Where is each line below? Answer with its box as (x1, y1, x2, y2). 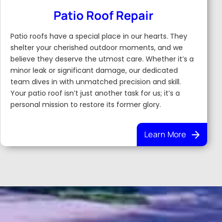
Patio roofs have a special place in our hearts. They (10, 31, 187, 41)
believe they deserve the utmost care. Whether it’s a (10, 54, 194, 64)
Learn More (144, 129, 186, 140)
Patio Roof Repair (54, 7, 154, 23)
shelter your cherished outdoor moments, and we (10, 43, 183, 53)
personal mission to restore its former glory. (10, 100, 161, 110)
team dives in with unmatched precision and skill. (10, 77, 181, 87)
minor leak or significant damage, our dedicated (10, 65, 178, 75)
